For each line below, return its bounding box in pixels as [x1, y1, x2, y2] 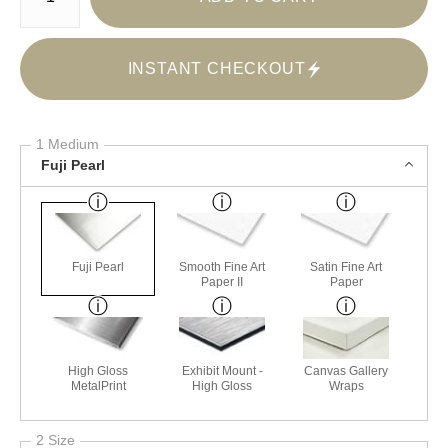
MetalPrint [70, 378, 126, 393]
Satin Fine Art [310, 259, 383, 274]
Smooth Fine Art [179, 259, 266, 274]
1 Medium [36, 135, 99, 152]
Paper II [201, 274, 244, 289]
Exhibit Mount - [181, 363, 263, 378]
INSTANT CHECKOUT [127, 59, 306, 77]
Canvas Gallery [304, 363, 389, 378]
